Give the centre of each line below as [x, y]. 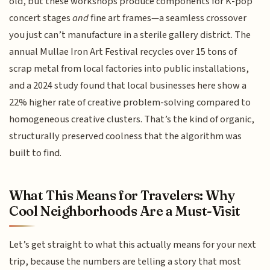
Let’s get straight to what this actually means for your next [133, 245]
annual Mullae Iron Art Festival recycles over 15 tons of [123, 52]
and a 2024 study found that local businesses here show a [128, 86]
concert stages [41, 18]
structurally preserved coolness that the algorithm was [126, 137]
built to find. [36, 153]
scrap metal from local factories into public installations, [129, 69]
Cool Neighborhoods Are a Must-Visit [125, 211]
